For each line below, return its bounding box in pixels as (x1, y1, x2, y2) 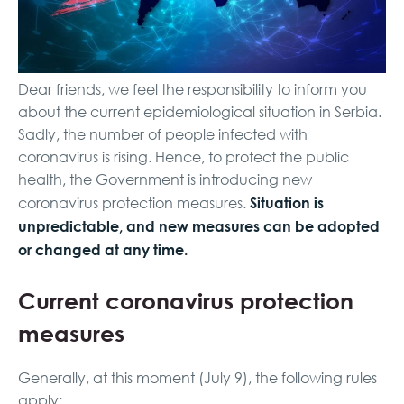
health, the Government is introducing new (18, 170, 312, 188)
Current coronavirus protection (18, 283, 353, 317)
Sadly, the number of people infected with (18, 124, 308, 143)
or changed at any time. (18, 238, 188, 260)
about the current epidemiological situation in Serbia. (18, 102, 381, 121)
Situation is (250, 191, 324, 213)
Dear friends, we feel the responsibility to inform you (18, 79, 367, 98)
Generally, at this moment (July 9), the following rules (18, 368, 377, 387)
